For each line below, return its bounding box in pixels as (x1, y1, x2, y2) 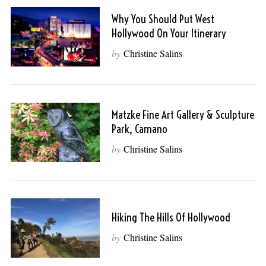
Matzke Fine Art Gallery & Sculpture (111, 107, 254, 122)
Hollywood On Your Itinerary (111, 26, 226, 40)
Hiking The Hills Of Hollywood (111, 210, 230, 224)
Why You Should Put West (111, 12, 214, 26)
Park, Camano (111, 122, 167, 136)
